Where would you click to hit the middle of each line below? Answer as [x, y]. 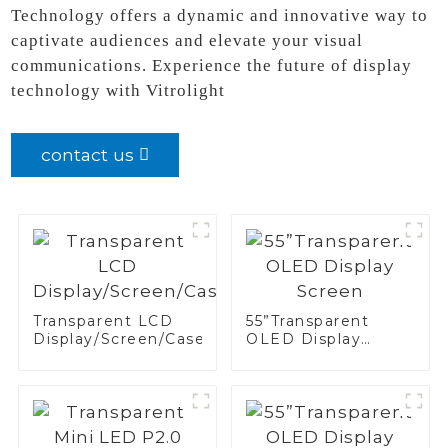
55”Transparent [308, 320]
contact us [88, 154]
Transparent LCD [103, 320]
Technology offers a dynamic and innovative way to [220, 15]
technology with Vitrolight [118, 90]
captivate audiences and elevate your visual [187, 40]
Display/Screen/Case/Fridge [150, 338]
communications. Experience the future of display [212, 65]
